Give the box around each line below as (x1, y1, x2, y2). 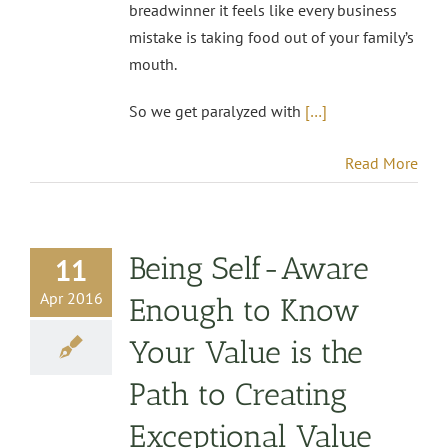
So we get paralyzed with (129, 101, 305, 122)
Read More (345, 153, 418, 174)
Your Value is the (129, 334, 363, 372)
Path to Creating (129, 376, 347, 414)
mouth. (129, 54, 177, 75)
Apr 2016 (39, 288, 103, 309)
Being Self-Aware (129, 250, 369, 288)
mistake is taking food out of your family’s (129, 27, 414, 48)
